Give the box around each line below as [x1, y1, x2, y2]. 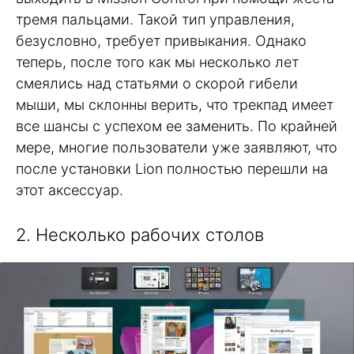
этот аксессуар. [16, 182, 123, 198]
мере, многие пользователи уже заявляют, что [16, 139, 337, 156]
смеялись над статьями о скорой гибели [16, 75, 298, 92]
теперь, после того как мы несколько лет [16, 54, 299, 70]
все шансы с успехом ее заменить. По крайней [16, 118, 337, 134]
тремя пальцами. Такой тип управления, [16, 11, 295, 28]
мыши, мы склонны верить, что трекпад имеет [16, 96, 333, 113]
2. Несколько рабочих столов [16, 224, 264, 245]
